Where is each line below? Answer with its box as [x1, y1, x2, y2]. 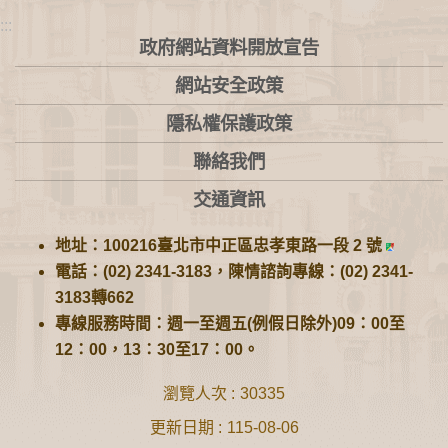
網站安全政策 [175, 75, 283, 97]
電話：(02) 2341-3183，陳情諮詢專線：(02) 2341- [55, 262, 413, 280]
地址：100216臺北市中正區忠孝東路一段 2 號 [55, 236, 386, 254]
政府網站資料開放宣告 [139, 37, 319, 59]
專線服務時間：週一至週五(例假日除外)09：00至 [55, 314, 405, 332]
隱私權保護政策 [166, 113, 292, 135]
